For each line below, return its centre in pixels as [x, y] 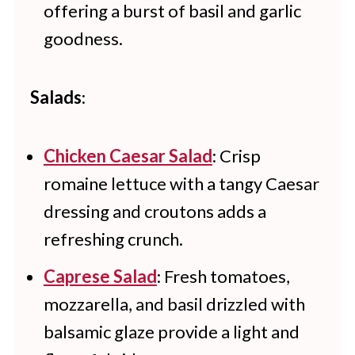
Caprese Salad [100, 276]
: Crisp [236, 155]
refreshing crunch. [113, 239]
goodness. [83, 38]
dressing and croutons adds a [155, 211]
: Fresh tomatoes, [223, 276]
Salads [55, 97]
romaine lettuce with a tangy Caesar [181, 183]
